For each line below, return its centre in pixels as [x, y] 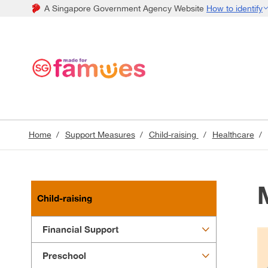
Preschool [64, 256]
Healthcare [233, 135]
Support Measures [100, 135]
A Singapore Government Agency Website [125, 8]
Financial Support [80, 230]
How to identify [234, 8]
